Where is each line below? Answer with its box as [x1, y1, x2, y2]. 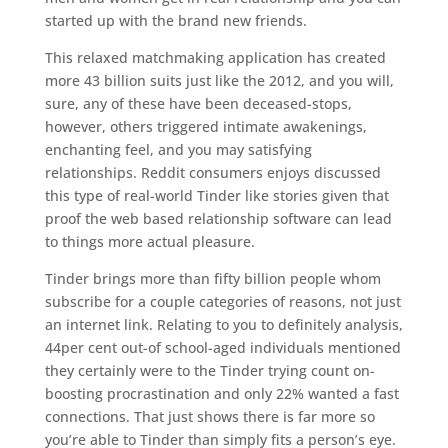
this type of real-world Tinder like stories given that [44, 186, 389, 205]
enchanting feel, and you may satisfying [44, 140, 312, 159]
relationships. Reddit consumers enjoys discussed [44, 163, 381, 182]
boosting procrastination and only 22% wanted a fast [44, 384, 399, 403]
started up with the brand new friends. [44, 11, 307, 30]
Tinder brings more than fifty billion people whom [44, 269, 381, 288]
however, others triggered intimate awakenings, [44, 117, 367, 136]
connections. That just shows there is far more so [44, 407, 375, 426]
